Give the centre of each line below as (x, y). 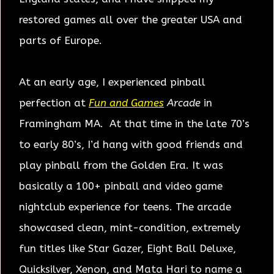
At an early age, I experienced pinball (112, 82)
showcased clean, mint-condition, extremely (130, 227)
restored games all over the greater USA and (131, 19)
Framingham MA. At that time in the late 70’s (134, 123)
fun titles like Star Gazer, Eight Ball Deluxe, (128, 248)
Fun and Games (126, 102)
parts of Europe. (61, 40)
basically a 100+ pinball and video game (121, 186)
